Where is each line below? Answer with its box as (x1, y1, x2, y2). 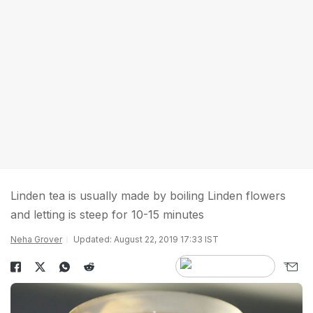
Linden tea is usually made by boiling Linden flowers (10, 189, 286, 203)
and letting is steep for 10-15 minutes (10, 208, 204, 221)
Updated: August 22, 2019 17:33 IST (73, 234, 219, 245)
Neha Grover (10, 234, 62, 245)
